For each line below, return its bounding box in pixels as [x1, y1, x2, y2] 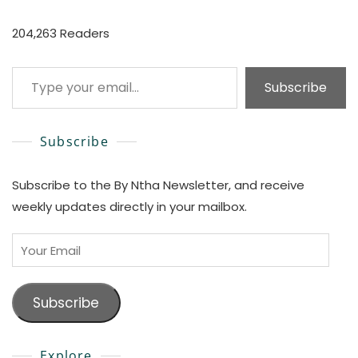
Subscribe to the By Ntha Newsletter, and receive [12, 177, 304, 194]
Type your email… [11, 58, 58, 75]
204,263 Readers [12, 25, 109, 42]
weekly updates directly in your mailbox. [12, 198, 247, 216]
